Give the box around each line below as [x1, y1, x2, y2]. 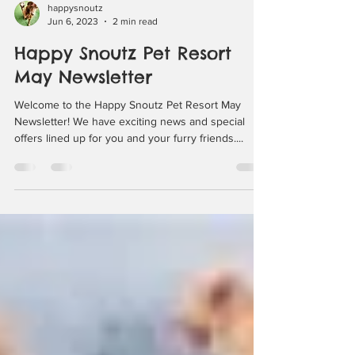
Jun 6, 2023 [48, 72, 98, 84]
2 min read [113, 72, 158, 84]
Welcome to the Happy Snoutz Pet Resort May [14, 155, 241, 168]
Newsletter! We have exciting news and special [14, 172, 245, 185]
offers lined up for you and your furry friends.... [14, 189, 243, 201]
